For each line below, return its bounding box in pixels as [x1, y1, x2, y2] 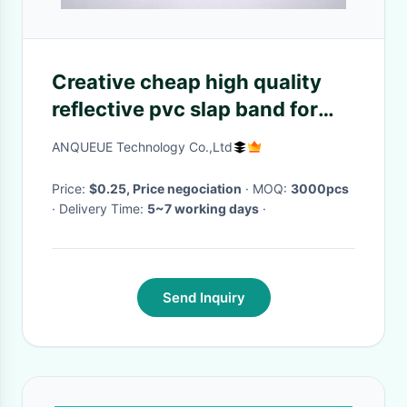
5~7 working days [147, 201, 259, 216]
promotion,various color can [52, 124, 331, 148]
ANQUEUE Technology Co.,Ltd [52, 139, 233, 154]
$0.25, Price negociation [89, 181, 242, 196]
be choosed [52, 152, 166, 175]
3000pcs [291, 181, 349, 196]
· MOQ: [253, 181, 291, 196]
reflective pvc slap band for [52, 97, 318, 121]
